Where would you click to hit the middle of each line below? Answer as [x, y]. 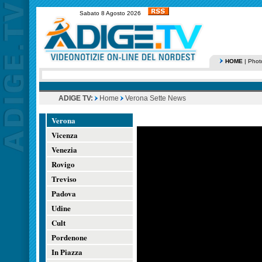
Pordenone [69, 237]
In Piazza [67, 252]
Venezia [64, 149]
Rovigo [63, 164]
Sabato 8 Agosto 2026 [113, 13]
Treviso [64, 179]
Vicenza [65, 135]
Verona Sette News [155, 98]
